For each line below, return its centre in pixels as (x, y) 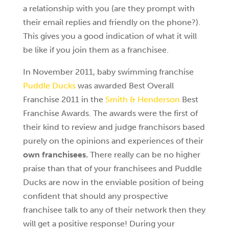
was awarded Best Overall (124, 86)
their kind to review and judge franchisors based (114, 127)
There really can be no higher (144, 155)
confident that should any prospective (95, 196)
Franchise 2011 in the (64, 99)
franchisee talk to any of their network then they (114, 210)
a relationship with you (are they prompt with (109, 8)
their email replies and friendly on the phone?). (111, 22)
